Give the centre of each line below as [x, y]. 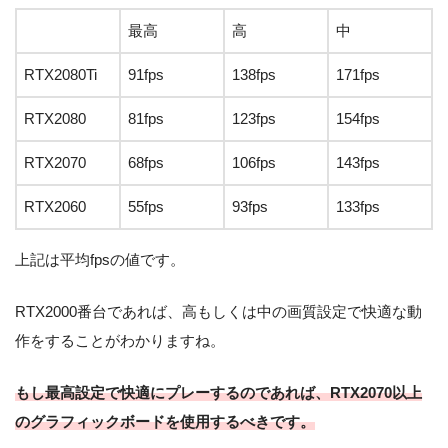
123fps [254, 118]
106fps [254, 162]
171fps [358, 74]
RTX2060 [55, 206]
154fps [358, 118]
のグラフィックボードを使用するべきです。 [165, 422]
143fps [358, 162]
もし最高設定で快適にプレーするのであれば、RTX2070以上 [218, 393]
